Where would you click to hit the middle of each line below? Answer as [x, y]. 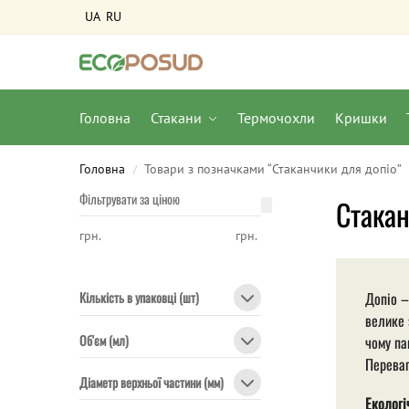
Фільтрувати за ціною [130, 199]
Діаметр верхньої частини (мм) [152, 382]
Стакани [176, 118]
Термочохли [277, 118]
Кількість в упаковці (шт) [139, 298]
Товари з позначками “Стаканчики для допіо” [273, 169]
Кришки [361, 118]
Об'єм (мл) [104, 340]
